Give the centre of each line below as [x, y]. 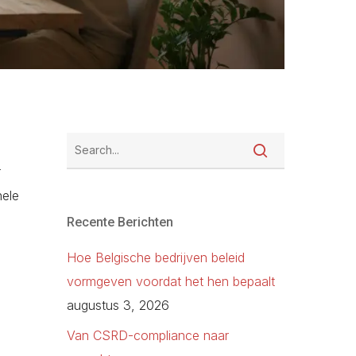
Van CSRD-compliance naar [148, 336]
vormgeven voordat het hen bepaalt [171, 282]
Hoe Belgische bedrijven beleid [156, 258]
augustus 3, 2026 [118, 306]
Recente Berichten [120, 222]
